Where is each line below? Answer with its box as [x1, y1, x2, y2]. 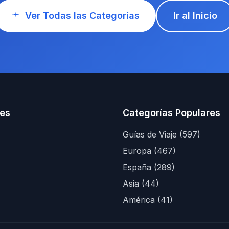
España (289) [123, 162, 175, 172]
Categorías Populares [123, 107, 220, 118]
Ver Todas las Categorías [25, 10, 140, 21]
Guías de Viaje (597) [123, 129, 200, 140]
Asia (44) [123, 178, 159, 189]
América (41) [123, 195, 173, 205]
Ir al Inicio [173, 10, 217, 21]
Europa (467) [123, 146, 176, 156]
